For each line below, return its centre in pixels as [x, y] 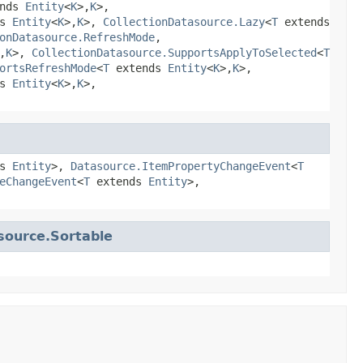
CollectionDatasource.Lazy [184, 21]
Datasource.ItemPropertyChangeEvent [181, 166]
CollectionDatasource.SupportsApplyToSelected [174, 52]
